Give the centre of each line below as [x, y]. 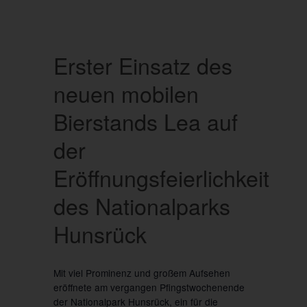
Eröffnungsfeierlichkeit [161, 178]
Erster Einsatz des [143, 65]
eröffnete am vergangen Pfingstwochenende [149, 287]
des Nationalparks [142, 206]
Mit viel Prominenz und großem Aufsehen [142, 272]
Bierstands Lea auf [145, 122]
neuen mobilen [126, 94]
